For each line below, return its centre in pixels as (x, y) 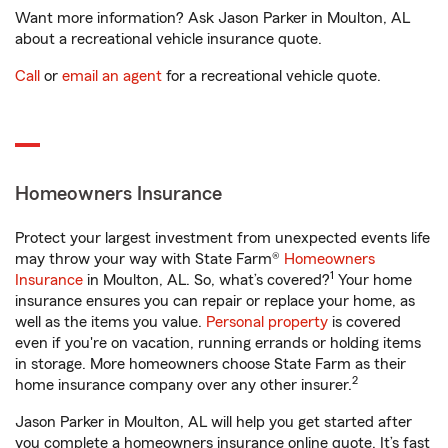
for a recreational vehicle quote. (271, 76)
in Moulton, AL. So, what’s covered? (206, 280)
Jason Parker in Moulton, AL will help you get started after (213, 422)
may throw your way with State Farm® (149, 259)
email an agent (112, 76)
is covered (364, 322)
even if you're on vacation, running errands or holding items (218, 343)
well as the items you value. (110, 322)
